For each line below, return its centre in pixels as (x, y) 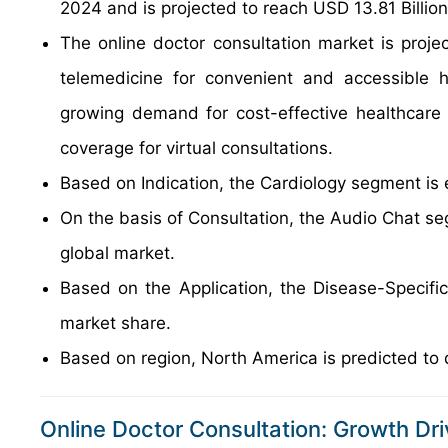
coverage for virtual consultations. (196, 148)
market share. (115, 323)
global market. (117, 253)
